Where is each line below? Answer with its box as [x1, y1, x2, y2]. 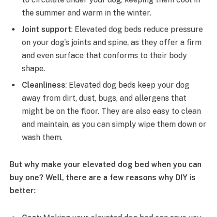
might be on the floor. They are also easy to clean [22, 107, 201, 116]
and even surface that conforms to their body [22, 51, 187, 61]
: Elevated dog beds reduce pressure [71, 25, 203, 34]
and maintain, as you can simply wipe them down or [22, 120, 206, 129]
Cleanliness [22, 80, 65, 90]
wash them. [22, 133, 62, 142]
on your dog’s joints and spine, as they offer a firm [22, 38, 201, 47]
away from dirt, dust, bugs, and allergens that [22, 93, 186, 103]
